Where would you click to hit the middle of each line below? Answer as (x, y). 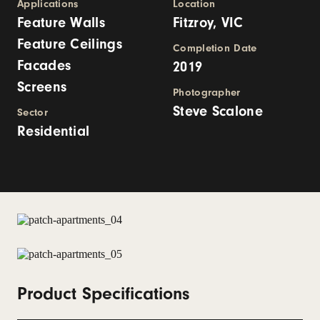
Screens (42, 87)
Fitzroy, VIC (208, 22)
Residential (54, 131)
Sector (32, 112)
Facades (44, 65)
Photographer (207, 92)
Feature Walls (61, 22)
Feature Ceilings (70, 44)
